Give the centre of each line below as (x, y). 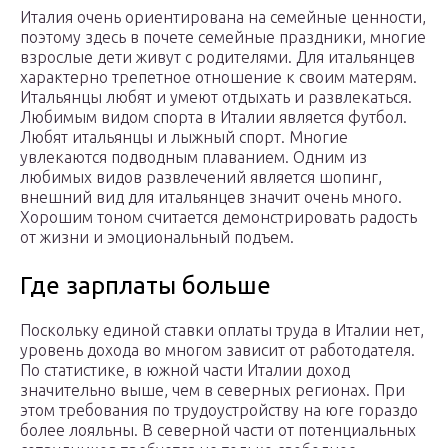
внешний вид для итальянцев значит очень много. (211, 197)
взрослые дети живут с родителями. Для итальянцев (217, 57)
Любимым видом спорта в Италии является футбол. (213, 117)
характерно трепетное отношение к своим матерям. (218, 77)
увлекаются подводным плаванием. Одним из (193, 157)
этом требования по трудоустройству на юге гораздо (219, 410)
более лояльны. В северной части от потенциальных (218, 430)
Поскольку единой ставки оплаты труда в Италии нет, (222, 330)
